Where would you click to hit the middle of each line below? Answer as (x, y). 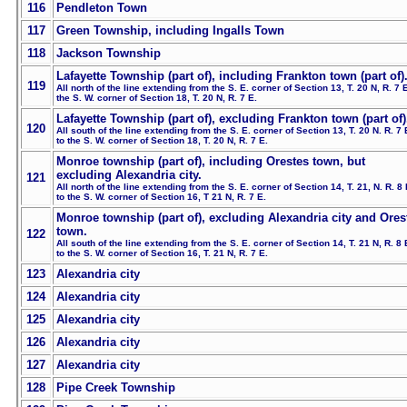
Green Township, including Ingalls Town (170, 31)
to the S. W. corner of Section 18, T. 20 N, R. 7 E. (162, 141)
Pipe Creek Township (116, 388)
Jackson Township (109, 54)
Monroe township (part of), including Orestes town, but (211, 162)
